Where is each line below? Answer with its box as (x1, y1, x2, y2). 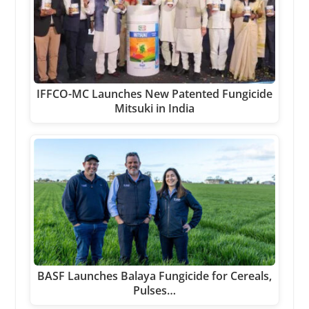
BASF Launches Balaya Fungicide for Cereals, (37, 268, 272, 284)
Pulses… (132, 283, 176, 299)
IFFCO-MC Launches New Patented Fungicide (36, 86, 272, 101)
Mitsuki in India (114, 101, 195, 116)
